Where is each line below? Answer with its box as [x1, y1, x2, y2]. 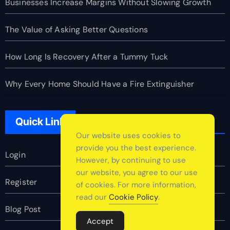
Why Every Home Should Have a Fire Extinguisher [5, 79, 194, 90]
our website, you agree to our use [76, 167, 198, 178]
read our [76, 192, 109, 202]
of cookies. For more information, [76, 180, 196, 190]
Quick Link [15, 116, 65, 128]
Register [5, 177, 37, 188]
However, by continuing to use [76, 155, 186, 165]
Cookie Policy [109, 192, 158, 202]
